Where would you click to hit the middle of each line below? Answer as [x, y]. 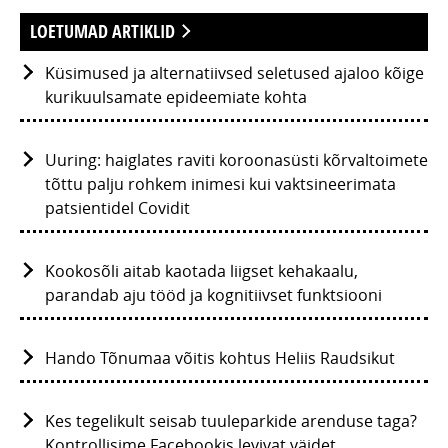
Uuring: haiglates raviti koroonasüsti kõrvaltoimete [236, 160]
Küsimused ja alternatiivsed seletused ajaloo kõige [234, 73]
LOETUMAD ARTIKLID [104, 32]
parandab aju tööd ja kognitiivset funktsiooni [213, 295]
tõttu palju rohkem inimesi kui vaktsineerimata [220, 184]
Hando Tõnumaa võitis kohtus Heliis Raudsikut [220, 358]
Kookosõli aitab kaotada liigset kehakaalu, [201, 271]
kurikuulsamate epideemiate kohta [176, 97]
